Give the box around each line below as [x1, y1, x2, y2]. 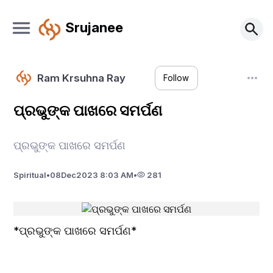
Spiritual [13, 169, 47, 180]
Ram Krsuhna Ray [37, 71, 126, 84]
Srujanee [65, 18, 123, 35]
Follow [163, 73, 190, 83]
